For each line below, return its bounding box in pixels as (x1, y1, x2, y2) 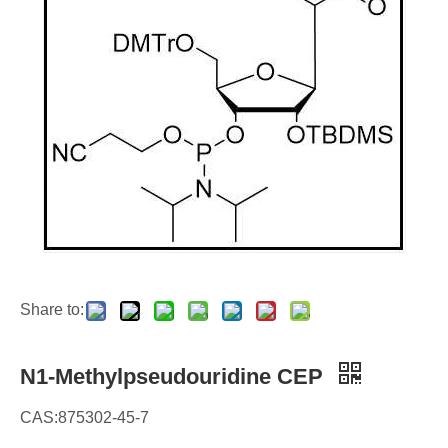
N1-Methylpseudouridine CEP (20, 364, 329, 389)
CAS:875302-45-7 (20, 409, 149, 426)
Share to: (20, 301, 84, 318)
